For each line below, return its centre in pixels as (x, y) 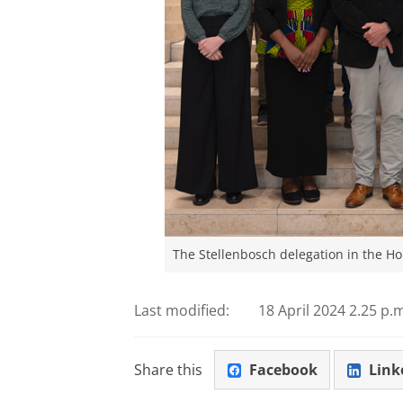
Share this (168, 369)
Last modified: (182, 311)
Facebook (283, 369)
